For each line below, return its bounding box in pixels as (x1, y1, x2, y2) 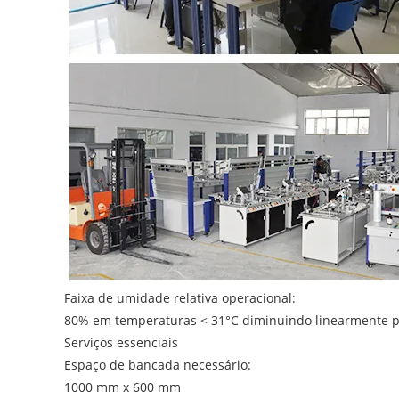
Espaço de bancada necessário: (64, 356, 251, 374)
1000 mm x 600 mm (64, 379, 181, 396)
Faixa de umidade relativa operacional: (64, 289, 296, 307)
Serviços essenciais (64, 334, 178, 352)
